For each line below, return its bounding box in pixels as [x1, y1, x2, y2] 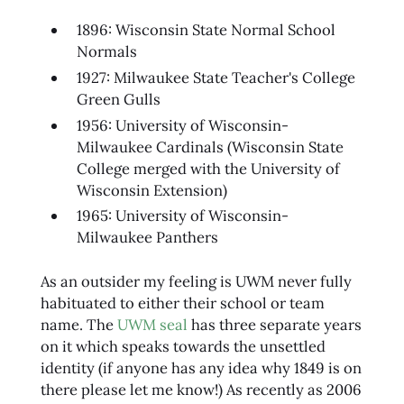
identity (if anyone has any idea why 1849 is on [40, 357, 362, 378]
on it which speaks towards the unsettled [40, 335, 326, 356]
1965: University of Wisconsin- [76, 206, 289, 226]
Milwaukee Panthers [76, 227, 218, 248]
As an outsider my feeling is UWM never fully [40, 271, 352, 291]
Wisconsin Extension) [76, 179, 227, 200]
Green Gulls [76, 88, 161, 109]
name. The [40, 314, 117, 335]
